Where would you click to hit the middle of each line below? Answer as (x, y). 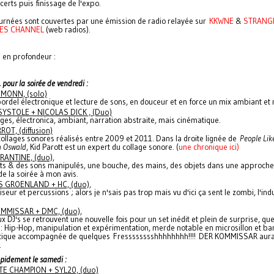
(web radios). (69, 30)
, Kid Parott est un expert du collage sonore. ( (102, 147)
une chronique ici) (209, 147)
